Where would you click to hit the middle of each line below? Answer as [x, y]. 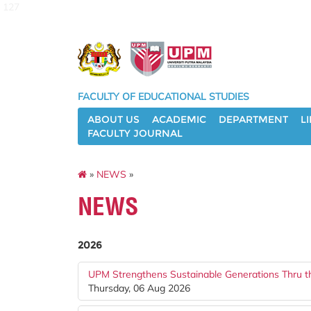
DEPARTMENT [253, 119]
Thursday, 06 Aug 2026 [139, 288]
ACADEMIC [179, 119]
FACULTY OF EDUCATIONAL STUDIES [163, 96]
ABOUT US [114, 119]
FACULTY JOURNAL [135, 133]
